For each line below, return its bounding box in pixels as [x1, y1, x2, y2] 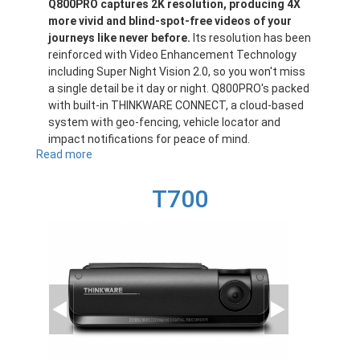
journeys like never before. [48, 31, 190, 45]
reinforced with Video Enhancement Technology [48, 48, 297, 62]
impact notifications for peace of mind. [48, 133, 250, 146]
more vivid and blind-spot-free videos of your [48, 14, 292, 28]
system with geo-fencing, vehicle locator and [48, 116, 280, 129]
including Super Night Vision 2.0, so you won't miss [48, 65, 305, 79]
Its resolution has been [190, 31, 311, 45]
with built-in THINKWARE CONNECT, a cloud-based [48, 99, 304, 112]
